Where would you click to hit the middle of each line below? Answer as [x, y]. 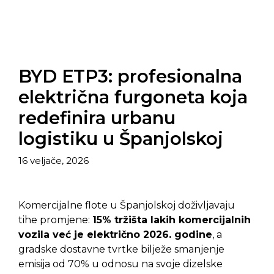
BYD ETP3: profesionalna [130, 76]
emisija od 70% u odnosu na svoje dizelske [120, 264]
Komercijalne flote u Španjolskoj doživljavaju [127, 205]
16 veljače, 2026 [54, 160]
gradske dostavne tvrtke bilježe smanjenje [121, 249]
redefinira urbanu [97, 118]
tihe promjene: [55, 220]
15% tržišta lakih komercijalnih [172, 220]
